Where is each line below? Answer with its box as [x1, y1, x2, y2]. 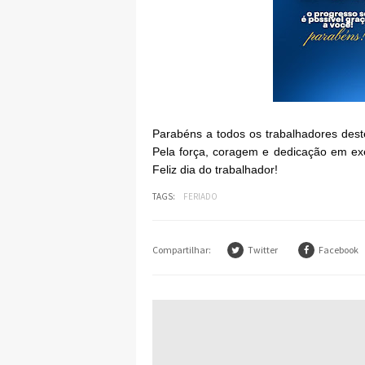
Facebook [319, 244, 358, 257]
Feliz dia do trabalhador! [152, 163, 278, 177]
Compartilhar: [152, 244, 211, 257]
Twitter [248, 244, 278, 257]
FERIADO [183, 191, 218, 203]
